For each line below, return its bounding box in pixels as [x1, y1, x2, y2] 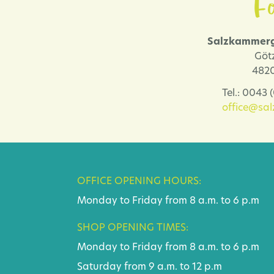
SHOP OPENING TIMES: [77, 223, 188, 233]
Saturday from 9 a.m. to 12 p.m [77, 262, 222, 272]
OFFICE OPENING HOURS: [77, 176, 201, 187]
